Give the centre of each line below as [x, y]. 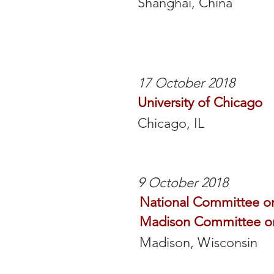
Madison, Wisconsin [198, 243]
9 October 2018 [183, 183]
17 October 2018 [186, 83]
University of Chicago [200, 102]
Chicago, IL [171, 123]
